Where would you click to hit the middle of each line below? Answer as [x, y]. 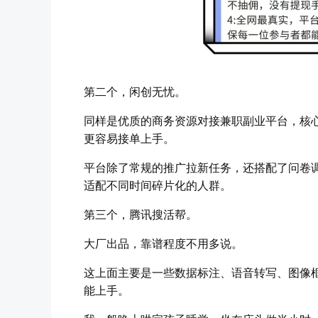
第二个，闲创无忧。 [135, 92]
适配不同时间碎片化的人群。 [158, 185]
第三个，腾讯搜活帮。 [141, 214]
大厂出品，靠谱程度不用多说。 [163, 243]
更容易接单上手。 [129, 138]
